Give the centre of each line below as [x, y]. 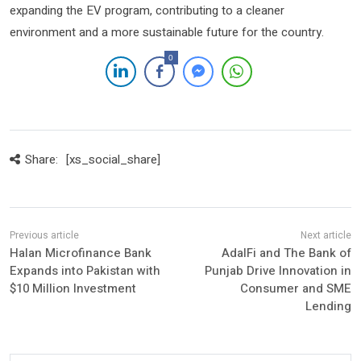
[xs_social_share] [113, 159]
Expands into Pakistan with [85, 270]
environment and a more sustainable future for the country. [167, 32]
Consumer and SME [295, 288]
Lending [328, 306]
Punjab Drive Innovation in [278, 270]
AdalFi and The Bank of [286, 253]
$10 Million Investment [73, 288]
